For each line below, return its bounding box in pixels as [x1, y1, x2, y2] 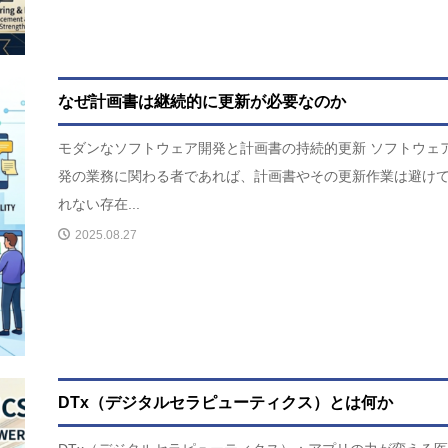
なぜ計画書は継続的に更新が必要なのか [58, 93, 347, 111]
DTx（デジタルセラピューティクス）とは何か [58, 394, 394, 412]
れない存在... [58, 196, 141, 213]
